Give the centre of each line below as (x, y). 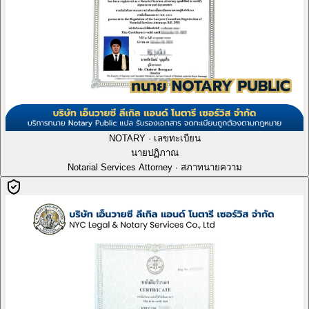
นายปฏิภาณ (154, 152)
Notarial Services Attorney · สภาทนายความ (154, 167)
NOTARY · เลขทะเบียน (154, 138)
